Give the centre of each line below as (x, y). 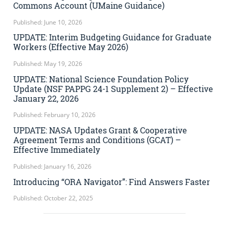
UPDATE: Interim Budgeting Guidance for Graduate (112, 37)
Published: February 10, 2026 (54, 115)
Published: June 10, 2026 (48, 22)
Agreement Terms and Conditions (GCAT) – (97, 140)
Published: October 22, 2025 (53, 198)
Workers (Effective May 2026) (71, 47)
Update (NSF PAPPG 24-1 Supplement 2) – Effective (113, 88)
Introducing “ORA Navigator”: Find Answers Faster (112, 181)
